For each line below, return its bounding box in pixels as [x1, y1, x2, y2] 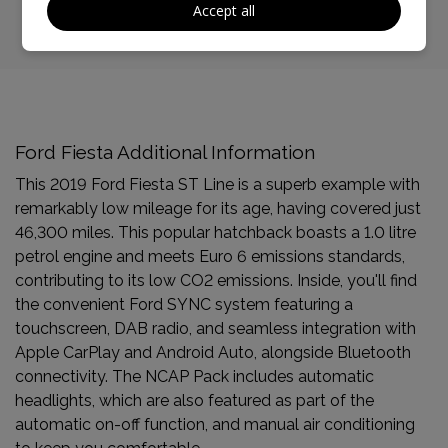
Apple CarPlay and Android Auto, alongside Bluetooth [15, 343, 411, 363]
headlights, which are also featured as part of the [15, 391, 374, 411]
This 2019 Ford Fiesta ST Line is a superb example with [15, 175, 420, 195]
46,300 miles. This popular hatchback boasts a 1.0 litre [15, 223, 416, 243]
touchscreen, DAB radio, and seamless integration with [15, 319, 416, 339]
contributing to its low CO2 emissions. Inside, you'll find [15, 271, 417, 291]
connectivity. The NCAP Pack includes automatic [15, 367, 374, 387]
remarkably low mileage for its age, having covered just [15, 199, 421, 219]
